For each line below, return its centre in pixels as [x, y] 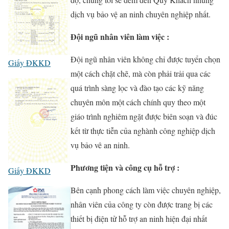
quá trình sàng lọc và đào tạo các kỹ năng [137, 88]
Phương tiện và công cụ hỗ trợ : [125, 168]
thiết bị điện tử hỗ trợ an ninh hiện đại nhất [139, 219]
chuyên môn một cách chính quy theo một [138, 102]
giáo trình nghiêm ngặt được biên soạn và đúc [144, 117]
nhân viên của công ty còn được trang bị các [141, 204]
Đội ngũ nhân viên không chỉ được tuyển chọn [145, 59]
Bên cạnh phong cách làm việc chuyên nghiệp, [145, 190]
